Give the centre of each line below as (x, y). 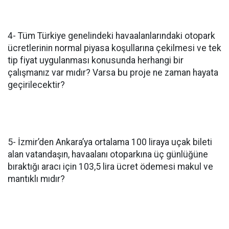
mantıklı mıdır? (36, 179)
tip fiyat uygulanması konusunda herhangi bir (96, 60)
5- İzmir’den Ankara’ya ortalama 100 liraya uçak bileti (110, 142)
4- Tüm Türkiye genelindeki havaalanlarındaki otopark (111, 36)
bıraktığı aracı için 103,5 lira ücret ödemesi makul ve (110, 167)
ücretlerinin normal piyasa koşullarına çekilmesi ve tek (114, 48)
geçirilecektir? (36, 85)
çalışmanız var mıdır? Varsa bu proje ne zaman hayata (113, 73)
